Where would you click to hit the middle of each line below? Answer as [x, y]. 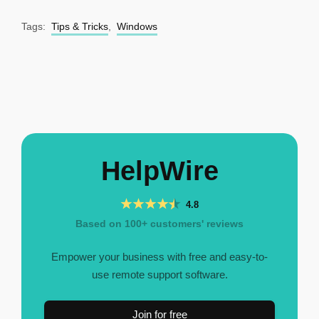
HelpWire [159, 171]
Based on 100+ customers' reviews [159, 223]
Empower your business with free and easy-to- [159, 256]
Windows [137, 26]
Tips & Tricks [80, 26]
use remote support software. [159, 274]
